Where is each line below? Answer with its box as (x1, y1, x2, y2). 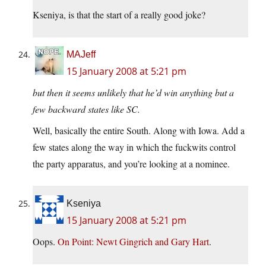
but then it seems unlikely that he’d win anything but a (33, 86, 234, 99)
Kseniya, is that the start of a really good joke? (33, 8, 205, 21)
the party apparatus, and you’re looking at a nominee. (33, 157, 230, 170)
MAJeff (66, 49, 96, 60)
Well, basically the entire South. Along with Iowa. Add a (33, 124, 245, 137)
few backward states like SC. (33, 103, 140, 116)
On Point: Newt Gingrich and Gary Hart (58, 235, 209, 248)
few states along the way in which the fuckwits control (33, 141, 236, 154)
